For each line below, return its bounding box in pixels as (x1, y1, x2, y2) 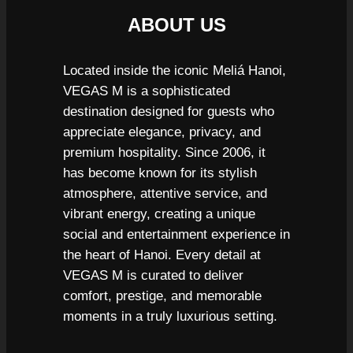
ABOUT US (127, 14, 226, 36)
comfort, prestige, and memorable (62, 288, 262, 303)
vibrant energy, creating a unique (62, 206, 255, 221)
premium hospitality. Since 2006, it (62, 144, 266, 160)
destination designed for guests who (62, 103, 274, 119)
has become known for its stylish (62, 165, 257, 180)
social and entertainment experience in (62, 226, 290, 242)
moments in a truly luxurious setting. (62, 308, 277, 324)
